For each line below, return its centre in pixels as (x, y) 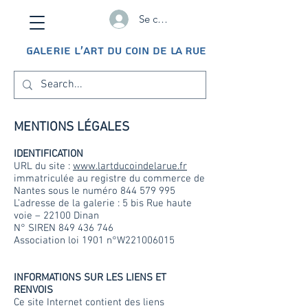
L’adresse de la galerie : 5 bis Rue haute (103, 203)
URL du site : (43, 166)
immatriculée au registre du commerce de (109, 179)
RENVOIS (33, 290)
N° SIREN (36, 228)
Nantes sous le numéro (67, 191)
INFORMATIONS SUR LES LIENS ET (90, 278)
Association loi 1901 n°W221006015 (94, 241)
